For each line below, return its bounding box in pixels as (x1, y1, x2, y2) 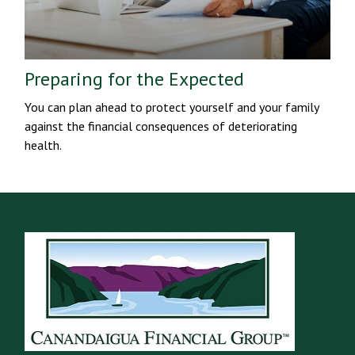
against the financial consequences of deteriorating (25, 117, 298, 134)
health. (25, 136, 63, 153)
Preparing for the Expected (25, 66, 245, 91)
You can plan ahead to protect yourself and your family (25, 98, 319, 115)
